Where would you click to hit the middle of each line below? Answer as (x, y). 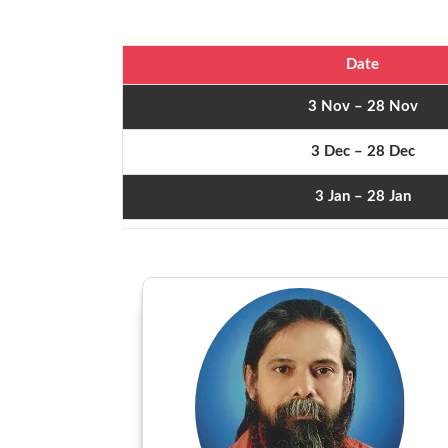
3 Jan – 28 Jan (362, 196)
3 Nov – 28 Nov (362, 106)
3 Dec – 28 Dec (362, 151)
